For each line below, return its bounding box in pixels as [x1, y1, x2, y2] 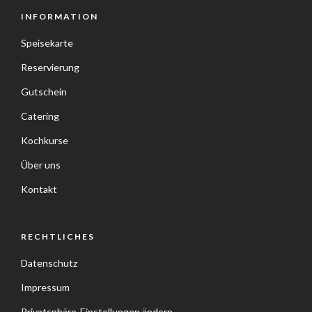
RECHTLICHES [21, 231, 95, 242]
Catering [21, 110, 59, 122]
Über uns [21, 159, 61, 171]
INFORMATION [21, 11, 98, 22]
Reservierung [21, 61, 79, 73]
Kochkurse [21, 134, 68, 146]
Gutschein [21, 86, 67, 97]
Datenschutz [21, 257, 77, 269]
